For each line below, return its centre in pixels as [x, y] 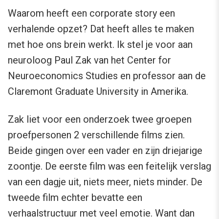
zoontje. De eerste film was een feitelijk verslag [109, 166]
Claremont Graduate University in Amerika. [98, 92]
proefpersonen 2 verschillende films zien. [96, 135]
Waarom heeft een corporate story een [91, 13]
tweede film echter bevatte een [75, 198]
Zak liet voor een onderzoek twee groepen [100, 120]
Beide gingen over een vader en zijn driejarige [105, 151]
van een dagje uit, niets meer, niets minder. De [105, 182]
